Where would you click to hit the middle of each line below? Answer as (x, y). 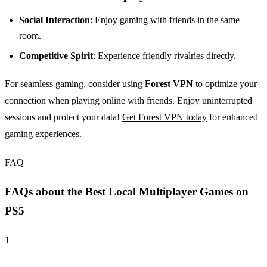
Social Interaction (55, 20)
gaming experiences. (43, 134)
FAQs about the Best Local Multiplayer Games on (127, 192)
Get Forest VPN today (164, 117)
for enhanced (232, 117)
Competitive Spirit (56, 56)
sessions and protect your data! (63, 117)
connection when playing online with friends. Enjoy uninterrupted (128, 101)
